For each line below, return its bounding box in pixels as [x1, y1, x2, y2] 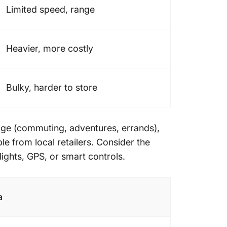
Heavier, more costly [6, 43, 93, 54]
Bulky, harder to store [6, 82, 97, 93]
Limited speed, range [6, 4, 95, 15]
